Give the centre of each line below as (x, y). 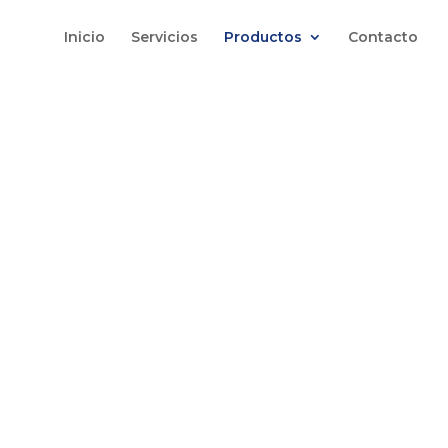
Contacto (383, 37)
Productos (263, 37)
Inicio (84, 37)
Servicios (164, 37)
